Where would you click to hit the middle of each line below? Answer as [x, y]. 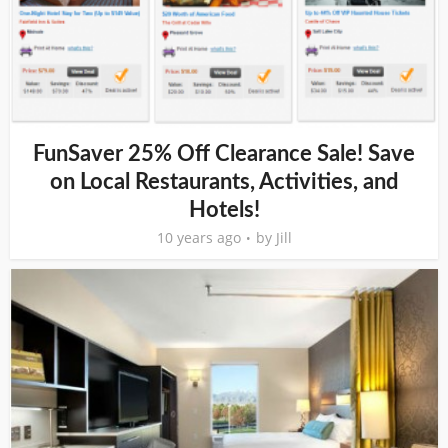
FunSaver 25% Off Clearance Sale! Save [224, 153]
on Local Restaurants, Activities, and [224, 181]
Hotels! [224, 209]
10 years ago [198, 237]
